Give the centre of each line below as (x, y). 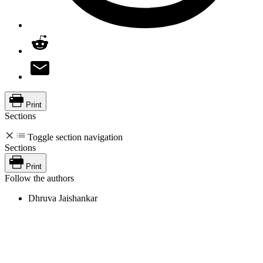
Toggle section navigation (75, 137)
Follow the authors (39, 178)
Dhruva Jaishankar (63, 198)
